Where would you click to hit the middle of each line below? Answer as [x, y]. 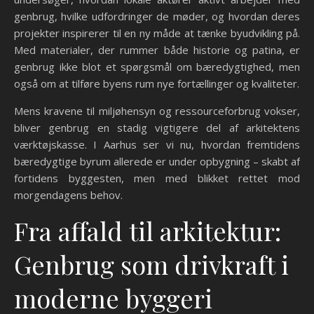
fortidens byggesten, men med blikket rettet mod [157, 178]
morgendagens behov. [68, 195]
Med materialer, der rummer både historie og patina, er [157, 50]
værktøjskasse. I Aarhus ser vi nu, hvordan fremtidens [157, 144]
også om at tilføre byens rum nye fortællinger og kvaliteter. [157, 83]
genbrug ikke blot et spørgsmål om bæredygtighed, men [157, 67]
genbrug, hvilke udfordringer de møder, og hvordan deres [157, 16]
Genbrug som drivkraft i [151, 264]
